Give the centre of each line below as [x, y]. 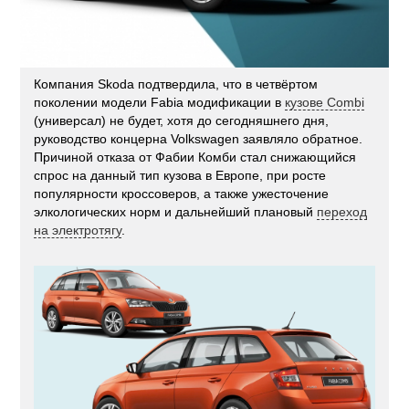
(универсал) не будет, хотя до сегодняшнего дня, [182, 120]
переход [342, 211]
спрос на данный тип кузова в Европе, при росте [180, 175]
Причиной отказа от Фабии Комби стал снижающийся [195, 157]
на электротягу [78, 230]
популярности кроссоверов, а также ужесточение [182, 193]
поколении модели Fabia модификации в [160, 102]
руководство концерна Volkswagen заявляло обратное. [199, 138]
